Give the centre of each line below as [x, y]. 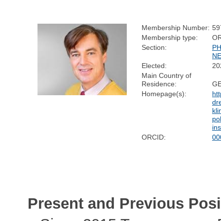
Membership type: [169, 37]
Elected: [154, 65]
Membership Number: [175, 27]
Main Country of [166, 75]
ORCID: [153, 137]
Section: [154, 47]
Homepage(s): [164, 93]
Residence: [159, 84]
